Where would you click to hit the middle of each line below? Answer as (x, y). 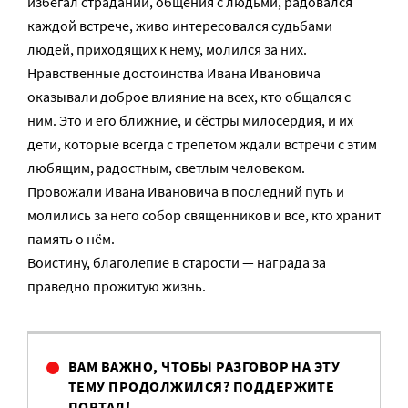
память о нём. (71, 239)
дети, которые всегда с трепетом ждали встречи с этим (202, 144)
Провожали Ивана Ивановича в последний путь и (186, 191)
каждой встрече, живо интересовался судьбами (180, 25)
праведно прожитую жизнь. (117, 286)
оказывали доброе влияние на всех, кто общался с (189, 97)
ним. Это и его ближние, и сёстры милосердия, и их (190, 120)
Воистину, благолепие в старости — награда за (177, 262)
